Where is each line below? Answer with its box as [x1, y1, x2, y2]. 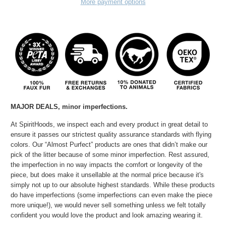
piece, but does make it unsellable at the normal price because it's [11, 171, 204, 179]
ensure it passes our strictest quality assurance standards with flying [11, 130, 212, 138]
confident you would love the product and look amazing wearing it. [11, 211, 203, 219]
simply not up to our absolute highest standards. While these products [11, 181, 215, 189]
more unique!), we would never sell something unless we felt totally [11, 201, 206, 209]
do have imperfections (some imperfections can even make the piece [11, 191, 213, 199]
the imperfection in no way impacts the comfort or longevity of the [11, 160, 203, 168]
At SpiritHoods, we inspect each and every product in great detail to [11, 120, 208, 128]
